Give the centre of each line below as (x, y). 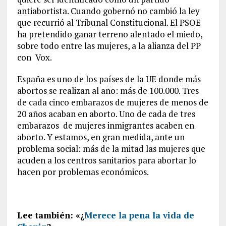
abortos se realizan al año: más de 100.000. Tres (108, 90)
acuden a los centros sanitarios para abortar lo (106, 160)
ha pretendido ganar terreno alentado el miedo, (109, 34)
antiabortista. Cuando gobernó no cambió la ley (108, 11)
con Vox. (34, 57)
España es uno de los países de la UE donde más (109, 79)
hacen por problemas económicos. (83, 172)
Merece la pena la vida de (139, 215)
